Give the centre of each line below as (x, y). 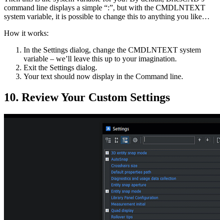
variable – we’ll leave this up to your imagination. (100, 59)
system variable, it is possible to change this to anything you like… (107, 17)
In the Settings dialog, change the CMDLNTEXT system (112, 50)
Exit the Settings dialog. (60, 68)
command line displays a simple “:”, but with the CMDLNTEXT (105, 8)
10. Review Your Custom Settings (87, 97)
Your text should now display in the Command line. (103, 77)
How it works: (26, 33)
